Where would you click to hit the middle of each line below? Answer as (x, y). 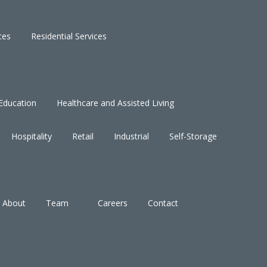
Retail (83, 136)
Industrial (131, 136)
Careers (113, 203)
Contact (163, 203)
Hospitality (32, 136)
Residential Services (69, 36)
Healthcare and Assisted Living (115, 103)
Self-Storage (193, 136)
